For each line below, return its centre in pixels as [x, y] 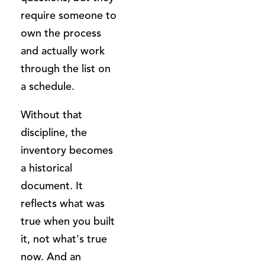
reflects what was [63, 203]
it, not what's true [64, 239]
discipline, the [54, 132]
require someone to [69, 15]
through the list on [66, 68]
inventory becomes [67, 150]
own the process [61, 33]
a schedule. [48, 86]
